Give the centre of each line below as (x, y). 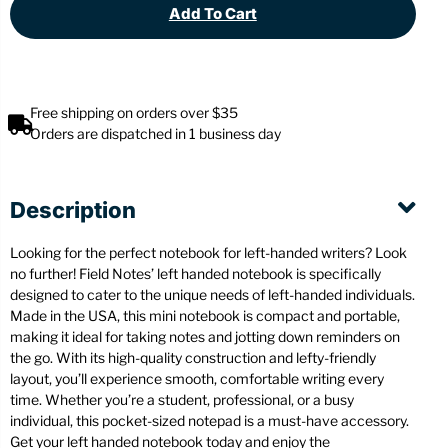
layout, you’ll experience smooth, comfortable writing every (197, 379)
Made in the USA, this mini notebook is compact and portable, (205, 316)
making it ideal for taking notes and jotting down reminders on (205, 337)
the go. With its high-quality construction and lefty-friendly (193, 358)
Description (73, 210)
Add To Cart (212, 14)
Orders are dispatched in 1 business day (155, 134)
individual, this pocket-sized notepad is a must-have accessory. (209, 421)
